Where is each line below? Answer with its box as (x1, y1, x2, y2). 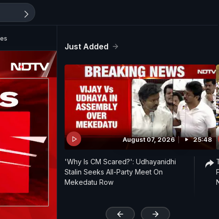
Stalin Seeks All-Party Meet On (65, 168, 163, 176)
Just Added (65, 42, 109, 51)
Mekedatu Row (65, 178, 113, 187)
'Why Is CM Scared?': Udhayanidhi (65, 157, 176, 166)
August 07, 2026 (123, 135, 175, 144)
